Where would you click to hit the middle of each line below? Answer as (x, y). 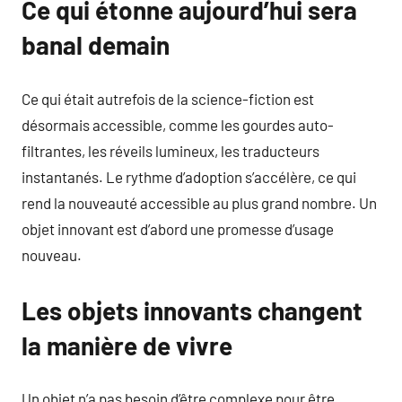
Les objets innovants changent (192, 310)
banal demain (96, 45)
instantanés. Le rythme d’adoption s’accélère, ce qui (189, 176)
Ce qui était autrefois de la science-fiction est (168, 98)
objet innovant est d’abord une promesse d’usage (178, 228)
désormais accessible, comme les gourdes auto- (178, 124)
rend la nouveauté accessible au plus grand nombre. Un (199, 202)
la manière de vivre (127, 345)
